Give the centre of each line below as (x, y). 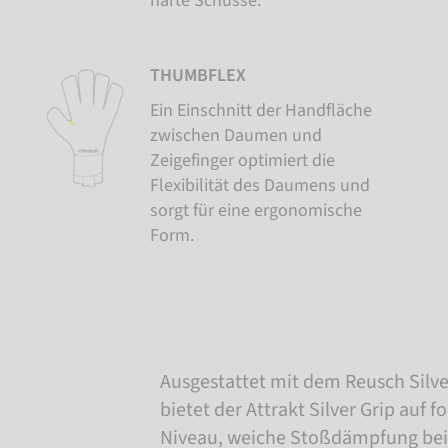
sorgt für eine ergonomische (256, 210)
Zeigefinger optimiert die (242, 160)
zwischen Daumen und (236, 135)
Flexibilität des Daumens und (260, 185)
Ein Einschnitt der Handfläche (261, 110)
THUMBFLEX (198, 75)
